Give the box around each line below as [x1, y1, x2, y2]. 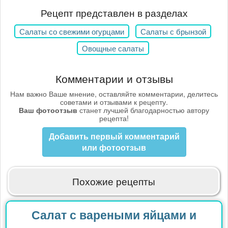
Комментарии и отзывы [55, 70, 173, 86]
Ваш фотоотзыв [19, 105, 77, 116]
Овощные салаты [81, 43, 144, 54]
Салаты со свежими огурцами [19, 26, 124, 37]
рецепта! [99, 113, 129, 124]
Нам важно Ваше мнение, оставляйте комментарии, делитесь [10, 89, 218, 99]
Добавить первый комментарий [48, 130, 180, 142]
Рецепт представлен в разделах [40, 5, 188, 19]
